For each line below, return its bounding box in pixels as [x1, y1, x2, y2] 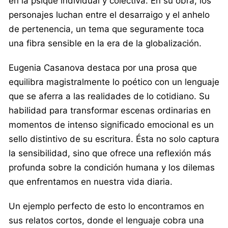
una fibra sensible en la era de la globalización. [9, 38, 202, 48]
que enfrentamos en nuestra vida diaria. [9, 176, 173, 187]
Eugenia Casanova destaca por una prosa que [9, 62, 197, 73]
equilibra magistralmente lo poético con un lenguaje [9, 76, 219, 87]
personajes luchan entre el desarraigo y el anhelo [9, 9, 210, 20]
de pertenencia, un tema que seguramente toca [9, 23, 204, 34]
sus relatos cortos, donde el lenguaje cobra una [9, 215, 204, 225]
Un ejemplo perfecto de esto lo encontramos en [9, 201, 204, 211]
